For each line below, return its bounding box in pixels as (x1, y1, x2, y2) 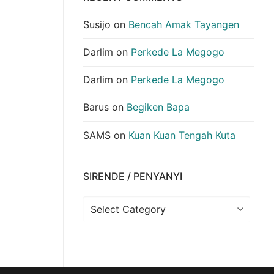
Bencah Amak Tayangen (128, 18, 239, 31)
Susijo (83, 18, 111, 31)
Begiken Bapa (127, 101, 190, 114)
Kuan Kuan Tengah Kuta (128, 128, 235, 141)
